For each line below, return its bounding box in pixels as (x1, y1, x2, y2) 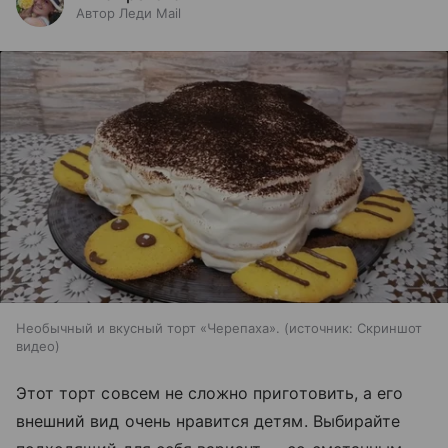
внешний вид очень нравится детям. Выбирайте (16, 411, 401, 432)
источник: (289, 320, 353, 337)
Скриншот (357, 320, 422, 337)
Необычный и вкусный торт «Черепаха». (16, 320, 284, 337)
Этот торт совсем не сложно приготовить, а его (16, 383, 404, 404)
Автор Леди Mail (76, 5, 181, 21)
